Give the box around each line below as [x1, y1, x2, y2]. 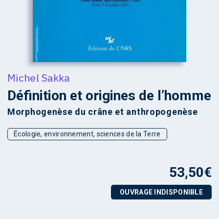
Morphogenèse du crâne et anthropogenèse [7, 106, 198, 117]
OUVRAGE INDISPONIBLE [120, 188, 203, 196]
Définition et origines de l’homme [7, 87, 211, 104]
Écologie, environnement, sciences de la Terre [14, 130, 161, 138]
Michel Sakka [7, 70, 70, 85]
